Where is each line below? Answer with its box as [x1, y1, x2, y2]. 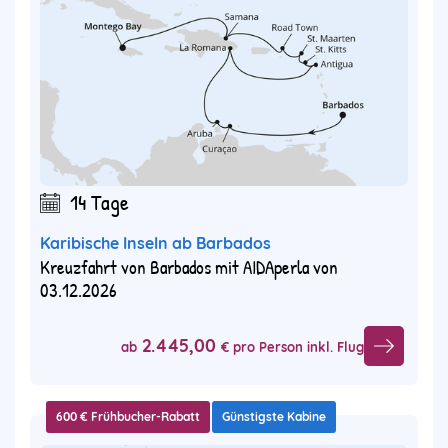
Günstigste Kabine [222, 409, 326, 425]
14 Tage [70, 187, 129, 218]
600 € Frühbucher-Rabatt [56, 409, 200, 425]
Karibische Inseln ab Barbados [40, 233, 271, 254]
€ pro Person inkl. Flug [221, 338, 364, 355]
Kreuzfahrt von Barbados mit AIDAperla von [40, 254, 338, 281]
